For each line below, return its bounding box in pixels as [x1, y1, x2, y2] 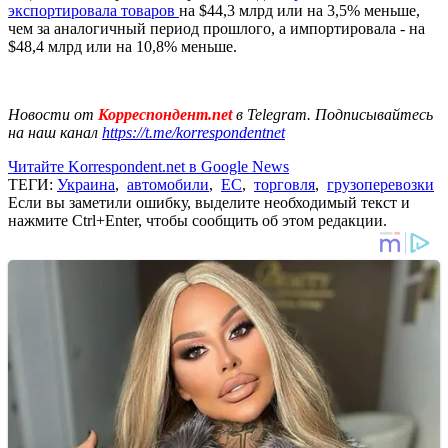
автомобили [127, 175, 209, 193]
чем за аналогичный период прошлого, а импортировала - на [8, 19, 425, 37]
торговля [254, 175, 315, 193]
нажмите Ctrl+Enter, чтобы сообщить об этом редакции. [8, 211, 387, 229]
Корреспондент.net [94, 105, 236, 123]
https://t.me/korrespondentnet [102, 123, 285, 141]
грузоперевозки [327, 175, 434, 193]
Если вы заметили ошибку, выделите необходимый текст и [8, 193, 410, 211]
